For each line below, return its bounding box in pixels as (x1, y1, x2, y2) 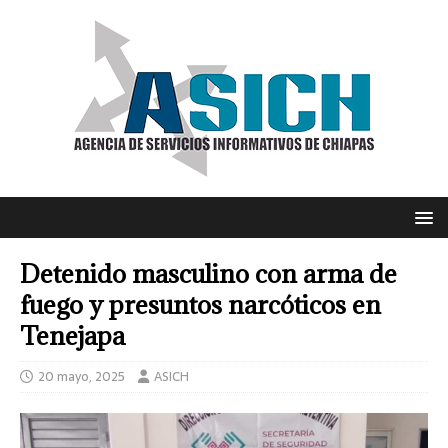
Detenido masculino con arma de (20, 257, 397, 290)
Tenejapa (20, 319, 125, 352)
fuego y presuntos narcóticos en (20, 288, 381, 321)
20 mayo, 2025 (38, 366, 125, 387)
